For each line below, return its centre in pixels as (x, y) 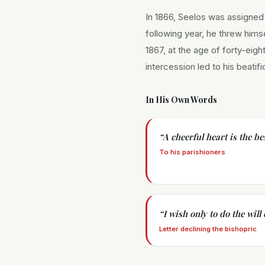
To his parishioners (192, 152)
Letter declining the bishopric (208, 229)
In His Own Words (181, 100)
